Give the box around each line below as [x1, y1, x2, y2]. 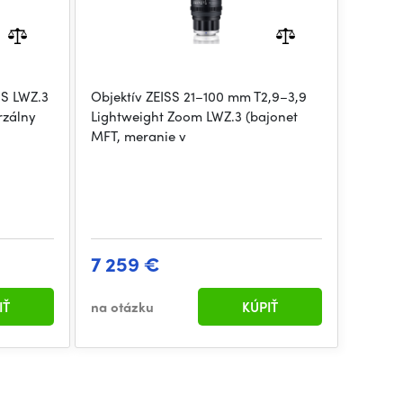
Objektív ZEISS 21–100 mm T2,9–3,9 [90, 86, 307, 106]
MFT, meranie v [90, 126, 186, 146]
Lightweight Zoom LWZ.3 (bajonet [90, 106, 298, 126]
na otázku [90, 297, 154, 317]
